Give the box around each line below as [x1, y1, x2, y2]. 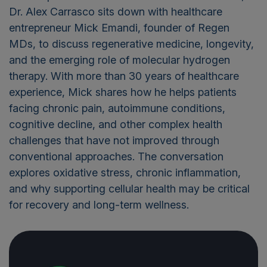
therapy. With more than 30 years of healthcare [9, 70, 239, 83]
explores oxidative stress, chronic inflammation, [9, 166, 241, 179]
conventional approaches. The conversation [9, 150, 223, 163]
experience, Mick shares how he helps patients [9, 86, 237, 99]
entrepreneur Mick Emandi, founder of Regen [9, 21, 229, 35]
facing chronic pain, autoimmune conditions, [9, 102, 225, 115]
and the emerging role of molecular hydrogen [9, 54, 230, 67]
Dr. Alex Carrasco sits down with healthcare [9, 5, 222, 18]
